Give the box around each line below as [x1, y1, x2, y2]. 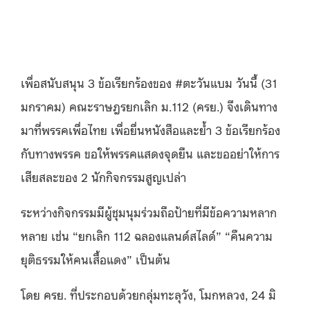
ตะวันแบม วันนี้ [183, 74, 257, 91]
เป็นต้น [136, 250, 170, 267]
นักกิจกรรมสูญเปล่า [91, 168, 186, 185]
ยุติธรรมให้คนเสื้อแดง [21, 250, 127, 267]
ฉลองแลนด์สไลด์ [134, 227, 216, 244]
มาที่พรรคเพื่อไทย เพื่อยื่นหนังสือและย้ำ [21, 121, 212, 138]
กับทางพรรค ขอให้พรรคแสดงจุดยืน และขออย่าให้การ [21, 145, 280, 161]
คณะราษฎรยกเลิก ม [69, 98, 169, 114]
